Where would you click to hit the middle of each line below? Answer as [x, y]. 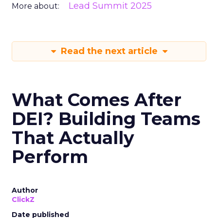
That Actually [73, 138]
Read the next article [109, 51]
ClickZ [23, 200]
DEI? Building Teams [106, 119]
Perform [50, 157]
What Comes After [97, 100]
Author [25, 191]
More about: [36, 6]
